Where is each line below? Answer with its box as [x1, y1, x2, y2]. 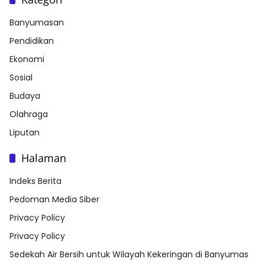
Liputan [9, 127, 40, 139]
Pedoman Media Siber [9, 193, 99, 206]
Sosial [9, 72, 33, 84]
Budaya [9, 90, 40, 102]
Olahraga [9, 108, 48, 121]
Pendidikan [9, 35, 54, 47]
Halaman [21, 151, 66, 166]
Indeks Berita [9, 175, 62, 188]
